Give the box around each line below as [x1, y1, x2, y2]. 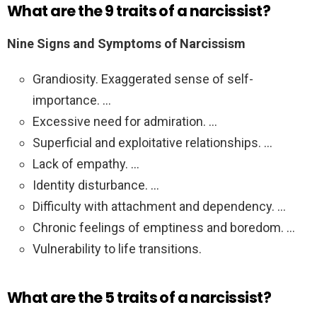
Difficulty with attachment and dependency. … [33, 199, 286, 214]
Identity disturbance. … [33, 178, 159, 193]
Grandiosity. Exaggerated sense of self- [33, 71, 253, 87]
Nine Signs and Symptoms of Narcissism [7, 36, 246, 52]
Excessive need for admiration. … [33, 114, 217, 129]
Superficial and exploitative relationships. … [33, 135, 272, 151]
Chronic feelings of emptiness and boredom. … [33, 220, 295, 236]
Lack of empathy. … [33, 156, 139, 172]
